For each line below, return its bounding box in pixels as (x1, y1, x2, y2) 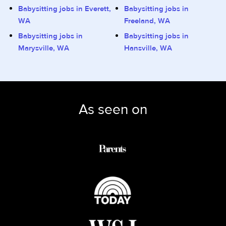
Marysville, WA (18, 43, 69, 53)
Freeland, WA (124, 16, 170, 26)
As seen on (79, 101, 147, 119)
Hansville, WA (124, 43, 172, 53)
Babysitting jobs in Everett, (18, 4, 111, 14)
